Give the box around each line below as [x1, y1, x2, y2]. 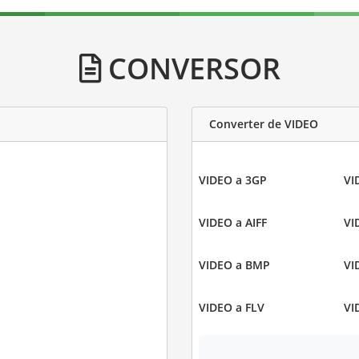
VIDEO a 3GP [199, 171, 267, 188]
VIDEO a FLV [199, 299, 264, 315]
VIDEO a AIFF [199, 214, 267, 230]
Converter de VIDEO [209, 116, 318, 132]
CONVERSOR [100, 47, 280, 88]
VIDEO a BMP [199, 256, 270, 272]
